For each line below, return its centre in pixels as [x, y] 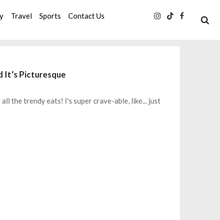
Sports [50, 15]
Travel [22, 15]
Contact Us [87, 15]
